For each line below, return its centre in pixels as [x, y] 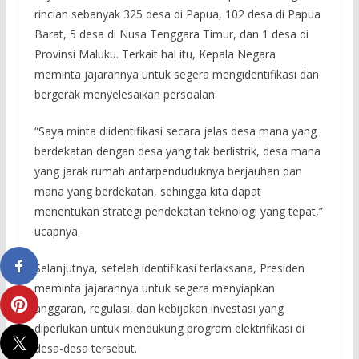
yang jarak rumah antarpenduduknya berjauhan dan [168, 171]
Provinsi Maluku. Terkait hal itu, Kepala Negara [155, 54]
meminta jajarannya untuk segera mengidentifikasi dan [176, 74]
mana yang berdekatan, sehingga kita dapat [147, 191]
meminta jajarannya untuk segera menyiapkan [154, 288]
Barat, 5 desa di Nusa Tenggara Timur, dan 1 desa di [171, 34]
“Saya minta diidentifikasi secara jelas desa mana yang [175, 131]
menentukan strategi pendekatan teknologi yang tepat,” [178, 211]
